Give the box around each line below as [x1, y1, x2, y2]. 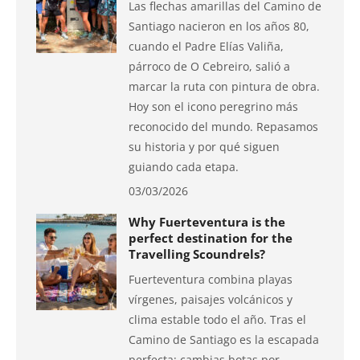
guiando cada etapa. [129, 159, 239, 174]
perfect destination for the [129, 230, 292, 246]
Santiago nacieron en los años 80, [129, 18, 309, 34]
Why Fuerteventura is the [129, 214, 285, 230]
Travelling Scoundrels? [129, 246, 265, 262]
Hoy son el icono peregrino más [129, 99, 298, 114]
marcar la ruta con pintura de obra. [129, 79, 320, 94]
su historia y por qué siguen [129, 139, 280, 154]
